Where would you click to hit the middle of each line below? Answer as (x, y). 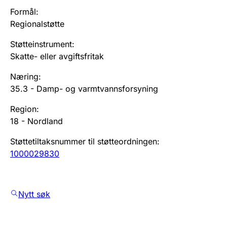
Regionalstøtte (37, 24)
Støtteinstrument (41, 44)
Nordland (45, 121)
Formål (23, 11)
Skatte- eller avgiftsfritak (57, 56)
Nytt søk (34, 194)
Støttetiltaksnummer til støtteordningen (84, 141)
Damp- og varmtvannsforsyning (97, 88)
